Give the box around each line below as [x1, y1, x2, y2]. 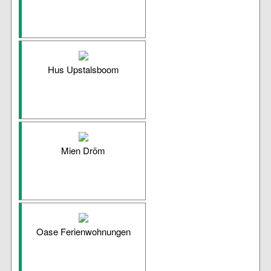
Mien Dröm [61, 144, 106, 157]
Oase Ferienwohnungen [36, 225, 131, 238]
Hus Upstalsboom [47, 63, 119, 76]
